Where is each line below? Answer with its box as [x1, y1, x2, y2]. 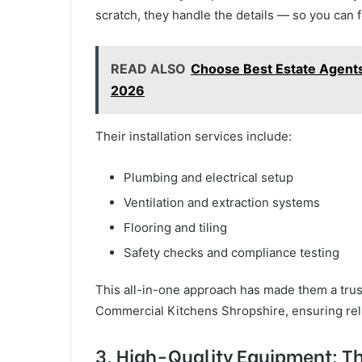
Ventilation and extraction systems [124, 195, 320, 211]
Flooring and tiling [124, 220, 227, 236]
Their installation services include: [95, 128, 292, 145]
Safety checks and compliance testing [124, 245, 339, 261]
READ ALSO [111, 61, 186, 78]
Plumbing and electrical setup [124, 170, 293, 186]
